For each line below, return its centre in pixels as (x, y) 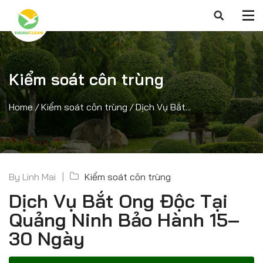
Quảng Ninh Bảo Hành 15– (124, 220)
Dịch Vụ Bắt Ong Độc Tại (118, 201)
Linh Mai (39, 177)
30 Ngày (47, 238)
